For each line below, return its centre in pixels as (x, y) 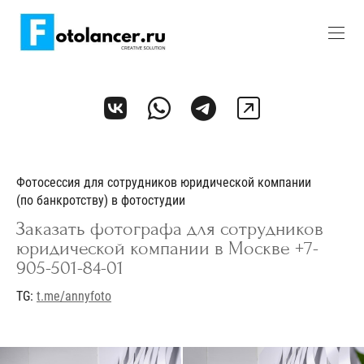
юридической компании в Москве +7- (167, 248)
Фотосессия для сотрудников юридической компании (164, 182)
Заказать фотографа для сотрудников (170, 228)
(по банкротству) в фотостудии (101, 200)
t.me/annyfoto (74, 296)
